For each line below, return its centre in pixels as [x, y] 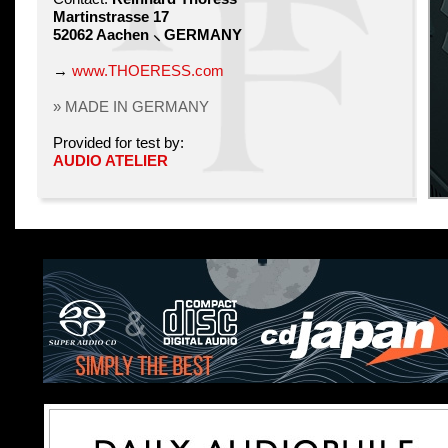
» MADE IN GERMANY [131, 107]
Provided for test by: [118, 143]
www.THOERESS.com [148, 71]
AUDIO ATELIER [110, 161]
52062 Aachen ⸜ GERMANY [147, 35]
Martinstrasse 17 [111, 17]
